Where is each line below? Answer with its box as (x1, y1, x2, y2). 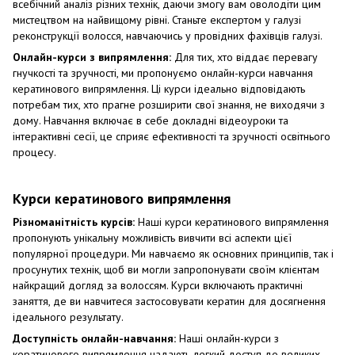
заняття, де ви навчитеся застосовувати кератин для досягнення (13, 293, 326, 308)
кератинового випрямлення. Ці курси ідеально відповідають (13, 82, 305, 97)
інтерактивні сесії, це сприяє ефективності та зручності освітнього (13, 129, 330, 144)
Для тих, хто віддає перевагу (171, 50, 318, 65)
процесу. (13, 145, 56, 160)
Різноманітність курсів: (13, 214, 135, 229)
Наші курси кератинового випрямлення (135, 214, 329, 229)
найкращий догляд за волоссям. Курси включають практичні (13, 277, 303, 292)
